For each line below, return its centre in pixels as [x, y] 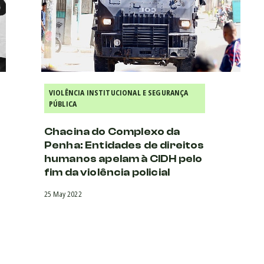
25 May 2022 [63, 194]
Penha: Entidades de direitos [124, 145]
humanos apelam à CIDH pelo [123, 159]
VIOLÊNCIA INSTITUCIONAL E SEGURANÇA [119, 93]
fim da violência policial [107, 172]
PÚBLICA [63, 104]
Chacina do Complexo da [112, 131]
